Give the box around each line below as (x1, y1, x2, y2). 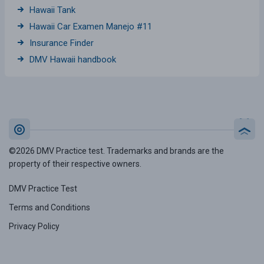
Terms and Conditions (9, 202, 90, 212)
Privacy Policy (9, 221, 60, 231)
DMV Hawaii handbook (29, 54, 116, 65)
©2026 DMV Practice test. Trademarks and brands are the (9, 146, 224, 156)
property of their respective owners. (9, 159, 141, 169)
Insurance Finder (29, 37, 94, 48)
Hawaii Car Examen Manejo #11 (29, 21, 152, 32)
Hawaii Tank (29, 4, 75, 15)
